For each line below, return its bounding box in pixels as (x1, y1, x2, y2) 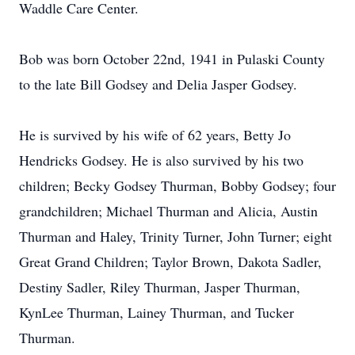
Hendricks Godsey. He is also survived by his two (19, 151, 303, 170)
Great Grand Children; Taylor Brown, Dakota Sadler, (19, 252, 322, 271)
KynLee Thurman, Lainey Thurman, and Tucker (19, 303, 294, 322)
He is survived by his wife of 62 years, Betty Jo (19, 125, 291, 144)
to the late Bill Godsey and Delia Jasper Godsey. (19, 74, 297, 94)
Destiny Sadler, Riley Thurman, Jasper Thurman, (19, 277, 300, 296)
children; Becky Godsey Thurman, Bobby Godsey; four (19, 176, 336, 195)
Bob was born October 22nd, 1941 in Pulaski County (19, 49, 325, 68)
